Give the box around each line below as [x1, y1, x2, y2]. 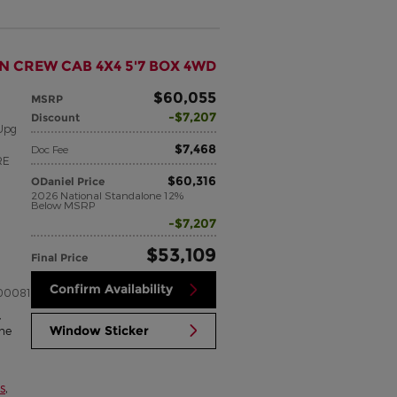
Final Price [31, 250, 89, 264]
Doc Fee [31, 142, 69, 155]
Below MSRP [31, 198, 96, 211]
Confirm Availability [50, 281, 174, 298]
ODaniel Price [31, 174, 105, 188]
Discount [31, 110, 81, 124]
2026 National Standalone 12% [31, 188, 184, 201]
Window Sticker [50, 322, 150, 339]
